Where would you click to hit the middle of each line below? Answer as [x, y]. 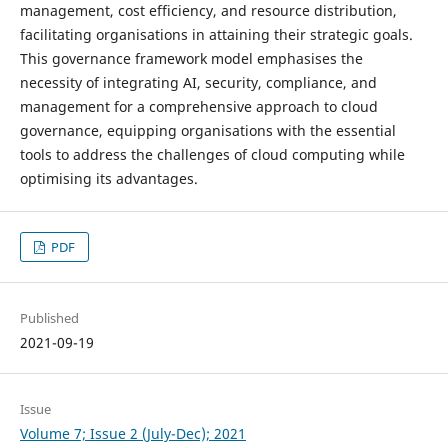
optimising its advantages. [108, 178]
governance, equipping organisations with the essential [207, 130]
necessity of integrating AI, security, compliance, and [198, 82]
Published [49, 318]
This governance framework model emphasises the [191, 58]
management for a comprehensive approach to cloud [198, 106]
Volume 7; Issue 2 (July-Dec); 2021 [132, 434]
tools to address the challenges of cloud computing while [212, 154]
